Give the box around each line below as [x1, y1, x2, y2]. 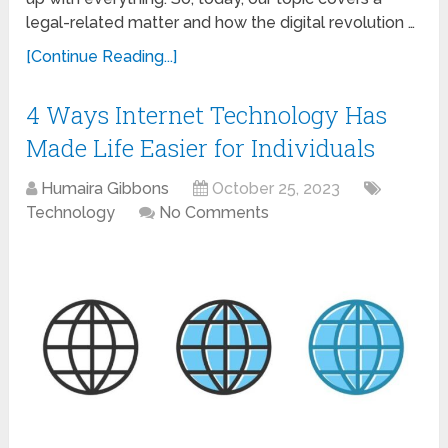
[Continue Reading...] [26, 47, 178, 67]
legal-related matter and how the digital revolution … [26, 13, 416, 33]
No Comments [159, 203, 270, 223]
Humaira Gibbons [41, 179, 170, 199]
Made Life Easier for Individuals [26, 132, 376, 165]
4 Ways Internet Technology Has [26, 99, 388, 132]
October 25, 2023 [212, 179, 341, 199]
